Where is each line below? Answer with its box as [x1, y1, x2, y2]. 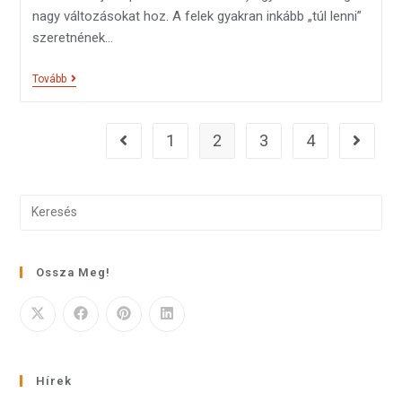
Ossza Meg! [36, 265, 111, 279]
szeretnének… [31, 29, 113, 46]
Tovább [31, 72, 66, 85]
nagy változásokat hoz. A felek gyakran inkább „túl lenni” [31, 7, 362, 24]
